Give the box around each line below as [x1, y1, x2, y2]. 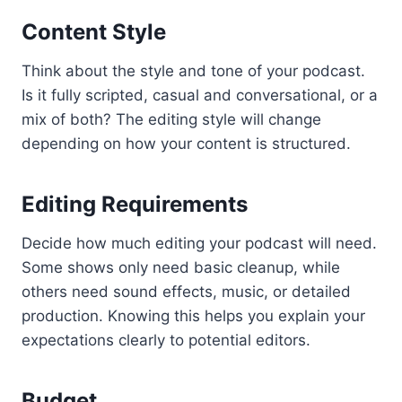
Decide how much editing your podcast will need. [22, 234, 377, 253]
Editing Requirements [22, 191, 248, 218]
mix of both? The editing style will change [22, 110, 321, 129]
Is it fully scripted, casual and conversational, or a [22, 86, 378, 105]
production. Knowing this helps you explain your [22, 307, 365, 326]
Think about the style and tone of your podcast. [22, 62, 365, 81]
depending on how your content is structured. [22, 135, 351, 153]
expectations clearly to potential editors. [22, 331, 310, 350]
